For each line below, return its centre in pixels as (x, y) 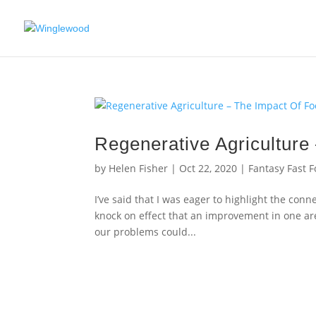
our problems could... (146, 232)
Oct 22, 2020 (208, 168)
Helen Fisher (139, 168)
